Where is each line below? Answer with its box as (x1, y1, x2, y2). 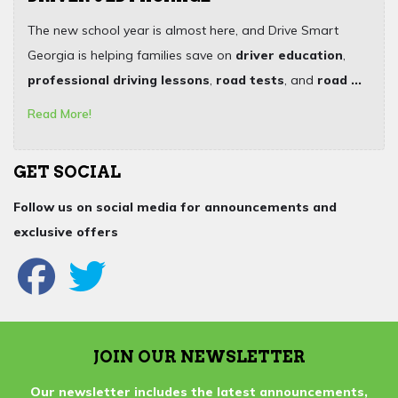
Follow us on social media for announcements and (13, 199, 337, 216)
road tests (216, 72, 284, 89)
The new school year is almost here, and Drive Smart (28, 22, 338, 39)
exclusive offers (13, 224, 118, 241)
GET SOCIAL (13, 163, 121, 182)
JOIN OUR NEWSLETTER (92, 347, 306, 367)
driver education (235, 47, 343, 64)
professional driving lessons (28, 72, 210, 89)
